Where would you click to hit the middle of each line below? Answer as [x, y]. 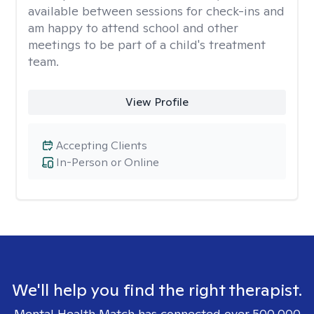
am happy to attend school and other [133, 28]
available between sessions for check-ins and [156, 11]
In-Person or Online [108, 162]
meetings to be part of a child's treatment [147, 45]
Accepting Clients [102, 145]
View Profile [157, 102]
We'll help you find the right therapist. [157, 290]
